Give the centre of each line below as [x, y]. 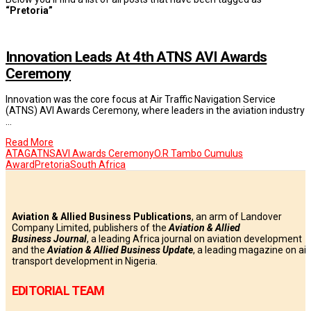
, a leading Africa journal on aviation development [194, 239]
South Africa [98, 165]
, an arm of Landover [236, 217]
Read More [30, 143]
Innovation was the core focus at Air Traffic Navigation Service [141, 100]
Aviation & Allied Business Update [120, 250]
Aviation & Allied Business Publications [101, 217]
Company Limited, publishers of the [90, 228]
